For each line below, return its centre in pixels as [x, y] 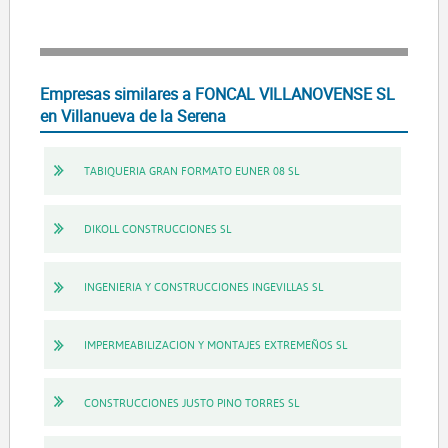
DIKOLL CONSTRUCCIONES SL [157, 229]
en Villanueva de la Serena [132, 115]
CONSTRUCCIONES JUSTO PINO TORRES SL [191, 402]
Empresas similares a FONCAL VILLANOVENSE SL [217, 93]
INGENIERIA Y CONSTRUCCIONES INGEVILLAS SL [203, 287]
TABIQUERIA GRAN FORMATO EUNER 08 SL [191, 171]
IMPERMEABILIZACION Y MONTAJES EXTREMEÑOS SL [215, 344]
